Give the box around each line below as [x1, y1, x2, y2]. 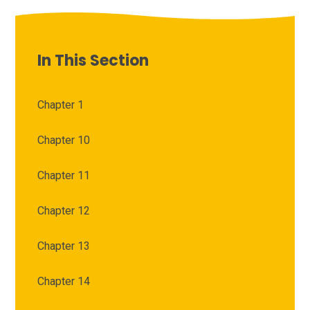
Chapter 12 [37, 204, 91, 218]
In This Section [37, 50, 149, 72]
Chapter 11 [37, 169, 91, 183]
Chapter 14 [37, 275, 91, 289]
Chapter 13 [37, 239, 91, 253]
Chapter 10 [37, 134, 91, 147]
